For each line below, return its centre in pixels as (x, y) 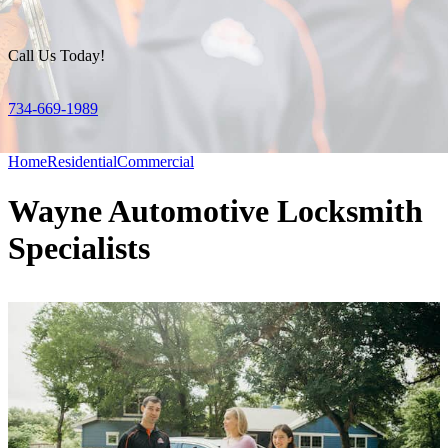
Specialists (79, 247)
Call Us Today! (56, 56)
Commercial (155, 162)
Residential (82, 162)
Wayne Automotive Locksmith (215, 210)
